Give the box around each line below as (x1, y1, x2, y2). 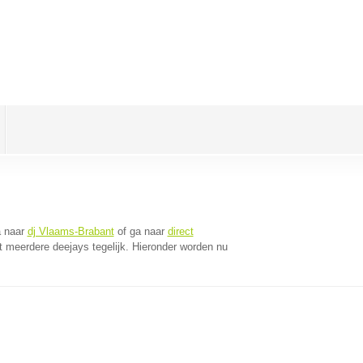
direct (167, 225, 194, 237)
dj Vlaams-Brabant (27, 225, 114, 237)
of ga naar (113, 225, 168, 237)
